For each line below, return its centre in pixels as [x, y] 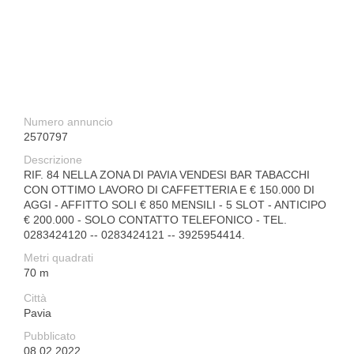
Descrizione [53, 160]
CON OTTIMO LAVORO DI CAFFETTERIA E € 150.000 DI [169, 190]
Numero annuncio [68, 122]
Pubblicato [50, 336]
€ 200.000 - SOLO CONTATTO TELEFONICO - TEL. [155, 220]
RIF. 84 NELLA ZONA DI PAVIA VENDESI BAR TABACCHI [167, 175]
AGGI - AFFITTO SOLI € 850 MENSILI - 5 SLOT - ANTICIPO [175, 205]
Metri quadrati [58, 258]
